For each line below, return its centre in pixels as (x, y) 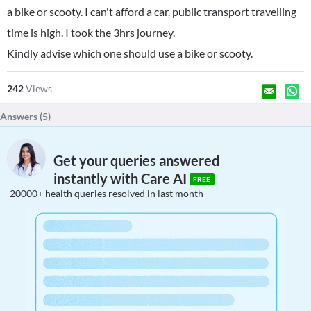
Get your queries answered (136, 161)
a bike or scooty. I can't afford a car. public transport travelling (152, 11)
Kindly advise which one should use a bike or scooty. (130, 53)
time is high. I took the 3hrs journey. (91, 32)
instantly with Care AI (121, 179)
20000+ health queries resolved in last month (107, 193)
